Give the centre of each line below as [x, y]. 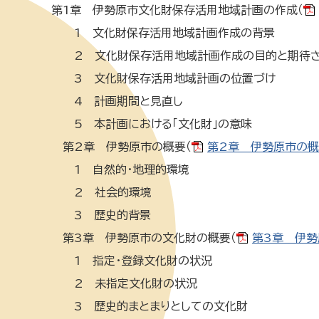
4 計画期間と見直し [117, 101]
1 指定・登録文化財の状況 [132, 261]
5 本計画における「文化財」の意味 [152, 124]
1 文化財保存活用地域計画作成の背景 [163, 33]
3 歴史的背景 [101, 215]
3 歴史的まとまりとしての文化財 [150, 306]
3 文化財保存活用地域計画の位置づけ [163, 78]
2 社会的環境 [101, 192]
